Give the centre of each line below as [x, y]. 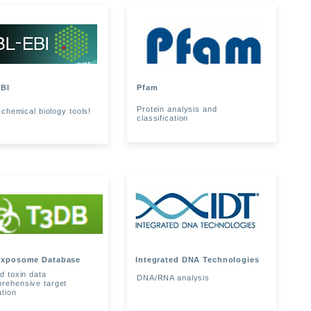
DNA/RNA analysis [174, 278]
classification [163, 118]
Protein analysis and [177, 109]
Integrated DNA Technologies [197, 260]
